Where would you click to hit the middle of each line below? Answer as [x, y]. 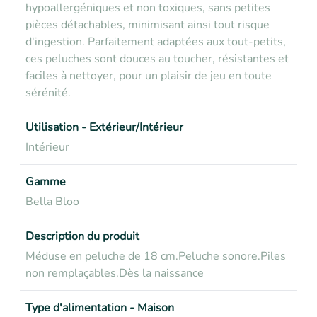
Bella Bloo [52, 202]
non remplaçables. [72, 273]
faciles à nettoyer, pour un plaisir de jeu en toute [149, 76]
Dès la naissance [161, 273]
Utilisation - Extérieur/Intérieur [104, 127]
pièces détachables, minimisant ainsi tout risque [148, 25]
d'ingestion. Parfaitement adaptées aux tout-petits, [156, 42]
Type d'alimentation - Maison [100, 308]
